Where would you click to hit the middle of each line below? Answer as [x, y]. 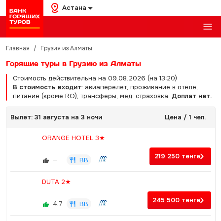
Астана [74, 8]
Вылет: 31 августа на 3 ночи [56, 117]
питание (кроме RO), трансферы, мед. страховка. [92, 96]
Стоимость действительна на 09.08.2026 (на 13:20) [95, 78]
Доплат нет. [191, 96]
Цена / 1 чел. [185, 117]
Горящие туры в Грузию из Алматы [73, 63]
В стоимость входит [47, 87]
